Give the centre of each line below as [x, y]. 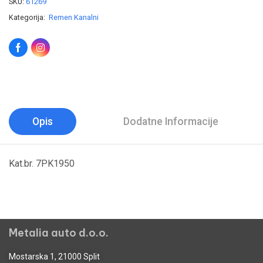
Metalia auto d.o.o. [59, 232]
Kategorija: [28, 18]
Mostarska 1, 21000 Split [54, 256]
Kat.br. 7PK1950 [42, 164]
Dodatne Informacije [171, 122]
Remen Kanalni [74, 18]
